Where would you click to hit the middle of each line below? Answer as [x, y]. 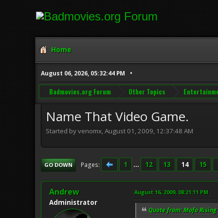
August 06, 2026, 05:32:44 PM [83, 73]
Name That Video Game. [117, 117]
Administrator [73, 202]
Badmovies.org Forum [80, 91]
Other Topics [147, 91]
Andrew [64, 191]
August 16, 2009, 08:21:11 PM [171, 192]
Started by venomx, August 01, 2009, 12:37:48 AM [119, 131]
